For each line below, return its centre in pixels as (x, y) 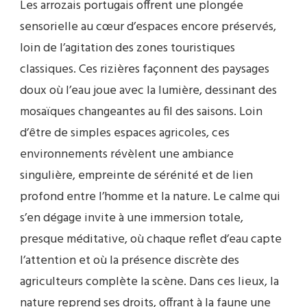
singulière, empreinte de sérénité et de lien (136, 175)
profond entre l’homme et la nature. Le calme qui (150, 197)
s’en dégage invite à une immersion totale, (132, 218)
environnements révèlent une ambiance (127, 154)
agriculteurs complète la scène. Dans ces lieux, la (149, 282)
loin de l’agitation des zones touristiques (127, 48)
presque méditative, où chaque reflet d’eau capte (151, 239)
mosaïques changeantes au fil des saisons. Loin (141, 112)
